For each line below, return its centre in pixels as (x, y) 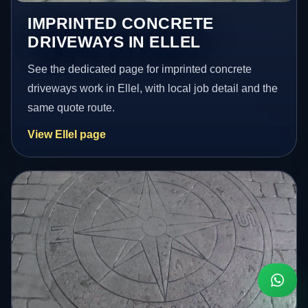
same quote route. (71, 108)
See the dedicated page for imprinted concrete (140, 69)
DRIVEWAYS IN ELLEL (114, 42)
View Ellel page (67, 135)
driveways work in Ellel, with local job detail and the (153, 89)
